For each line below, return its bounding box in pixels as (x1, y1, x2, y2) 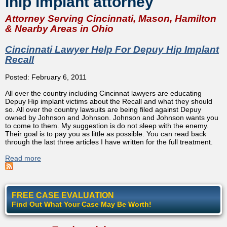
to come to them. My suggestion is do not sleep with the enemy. (5, 121, 209, 130)
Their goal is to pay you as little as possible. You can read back (5, 129, 206, 138)
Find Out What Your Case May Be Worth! (12, 200, 152, 208)
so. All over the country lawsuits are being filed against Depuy (5, 105, 201, 113)
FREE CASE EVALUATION (12, 191, 114, 200)
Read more (5, 154, 41, 162)
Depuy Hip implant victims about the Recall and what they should (5, 97, 212, 105)
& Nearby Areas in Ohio (5, 23, 113, 34)
